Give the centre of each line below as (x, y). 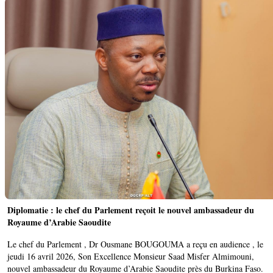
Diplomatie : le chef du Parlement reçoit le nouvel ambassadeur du (131, 210)
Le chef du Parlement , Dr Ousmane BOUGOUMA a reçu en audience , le (135, 244)
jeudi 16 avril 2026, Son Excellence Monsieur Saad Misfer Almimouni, (131, 256)
